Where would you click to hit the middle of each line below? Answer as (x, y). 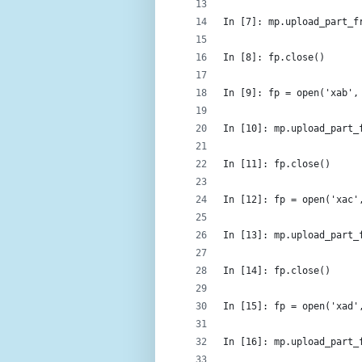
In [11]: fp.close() (277, 164)
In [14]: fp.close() (277, 270)
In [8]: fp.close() (274, 57)
